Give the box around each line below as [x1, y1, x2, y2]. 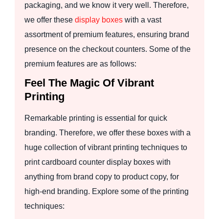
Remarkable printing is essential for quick [24, 113, 167, 122]
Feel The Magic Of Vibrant [24, 76, 154, 89]
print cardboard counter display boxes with [24, 157, 171, 166]
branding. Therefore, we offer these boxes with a [24, 128, 191, 137]
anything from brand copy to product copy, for [24, 172, 179, 181]
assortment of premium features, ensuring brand [24, 30, 189, 39]
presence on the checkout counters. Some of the [24, 44, 191, 53]
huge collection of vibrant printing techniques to [24, 143, 187, 152]
